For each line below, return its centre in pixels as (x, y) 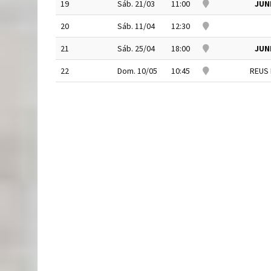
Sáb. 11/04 (136, 26)
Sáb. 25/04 (136, 48)
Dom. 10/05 (137, 71)
